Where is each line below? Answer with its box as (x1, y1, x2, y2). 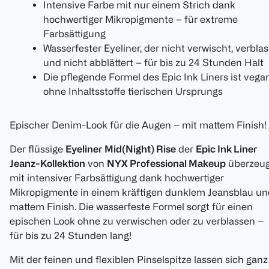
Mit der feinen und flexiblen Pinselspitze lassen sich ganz (10, 254, 268, 265)
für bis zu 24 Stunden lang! (10, 230, 131, 241)
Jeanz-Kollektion (10, 158, 85, 169)
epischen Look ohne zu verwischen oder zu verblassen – (10, 216, 264, 227)
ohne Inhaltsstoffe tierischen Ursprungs (43, 86, 223, 97)
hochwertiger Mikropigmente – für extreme (43, 14, 238, 25)
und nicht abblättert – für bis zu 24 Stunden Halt (43, 57, 264, 68)
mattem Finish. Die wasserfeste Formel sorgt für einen (10, 201, 253, 213)
